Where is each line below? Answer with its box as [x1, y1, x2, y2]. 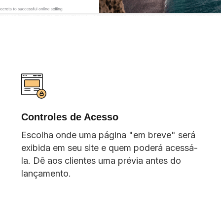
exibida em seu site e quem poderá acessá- [21, 142, 198, 153]
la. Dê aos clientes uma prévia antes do [21, 155, 181, 166]
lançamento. [21, 168, 71, 179]
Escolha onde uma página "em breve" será [21, 129, 195, 140]
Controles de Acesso [21, 111, 118, 122]
